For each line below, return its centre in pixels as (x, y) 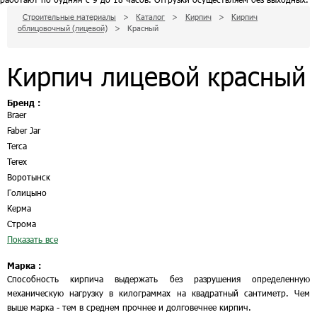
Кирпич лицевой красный (156, 76)
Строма (22, 224)
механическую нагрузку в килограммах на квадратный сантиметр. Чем (158, 293)
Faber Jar (24, 130)
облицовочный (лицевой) (63, 28)
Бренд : (24, 103)
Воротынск (29, 177)
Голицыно (27, 192)
